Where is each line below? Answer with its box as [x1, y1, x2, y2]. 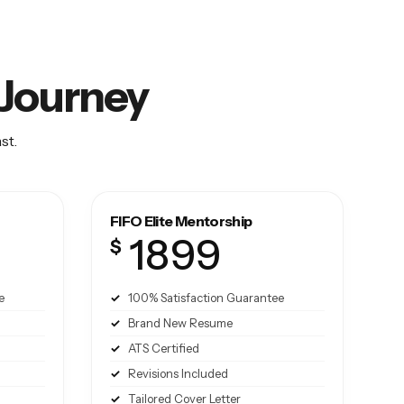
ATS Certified [127, 341, 199, 356]
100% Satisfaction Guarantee [127, 290, 284, 306]
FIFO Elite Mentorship [109, 212, 252, 231]
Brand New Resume [127, 316, 233, 331]
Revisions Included [127, 366, 228, 381]
